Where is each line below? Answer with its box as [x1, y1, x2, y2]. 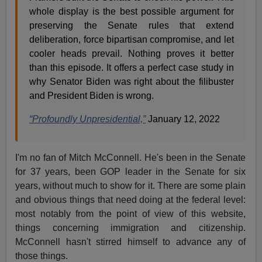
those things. [15, 250, 68, 261]
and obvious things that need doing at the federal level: [15, 194, 246, 205]
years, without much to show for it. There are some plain [15, 180, 246, 191]
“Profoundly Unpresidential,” [29, 113, 146, 124]
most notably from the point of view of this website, [15, 208, 246, 219]
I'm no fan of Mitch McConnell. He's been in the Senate [15, 152, 246, 163]
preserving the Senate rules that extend [29, 20, 234, 30]
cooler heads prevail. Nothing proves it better [29, 48, 234, 58]
